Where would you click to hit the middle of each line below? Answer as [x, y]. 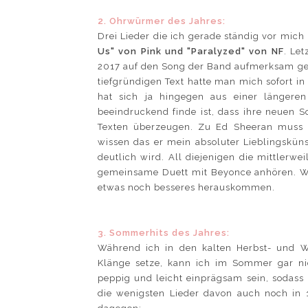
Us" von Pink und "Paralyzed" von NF [191, 52]
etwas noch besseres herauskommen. [186, 188]
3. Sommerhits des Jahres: [164, 233]
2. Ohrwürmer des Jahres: [162, 21]
